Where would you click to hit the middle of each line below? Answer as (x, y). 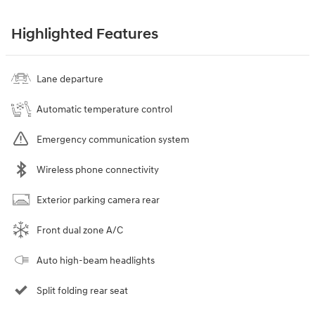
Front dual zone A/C (80, 230)
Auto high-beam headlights (96, 260)
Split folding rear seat (82, 290)
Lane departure (70, 79)
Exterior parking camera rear (98, 200)
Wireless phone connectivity (98, 169)
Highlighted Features (85, 34)
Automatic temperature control (104, 109)
